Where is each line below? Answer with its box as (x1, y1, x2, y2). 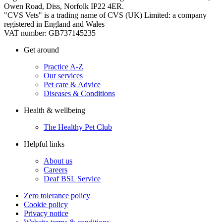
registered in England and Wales (4, 20, 105, 28)
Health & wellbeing (24, 106, 85, 114)
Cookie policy (24, 200, 68, 209)
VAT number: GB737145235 (4, 29, 96, 37)
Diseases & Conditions (44, 89, 115, 98)
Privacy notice (24, 209, 68, 218)
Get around (24, 46, 59, 54)
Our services (44, 71, 83, 80)
